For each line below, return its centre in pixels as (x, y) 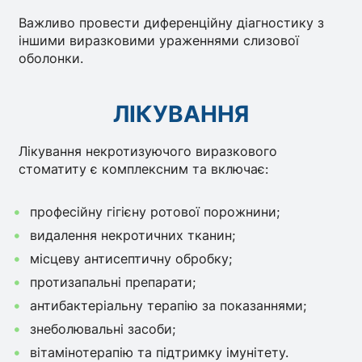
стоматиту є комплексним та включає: (144, 168)
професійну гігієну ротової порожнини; (154, 211)
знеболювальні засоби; (102, 328)
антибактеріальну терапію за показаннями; (168, 305)
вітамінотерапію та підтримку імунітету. (159, 352)
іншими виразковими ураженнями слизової (159, 41)
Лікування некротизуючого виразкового (148, 151)
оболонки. (51, 59)
